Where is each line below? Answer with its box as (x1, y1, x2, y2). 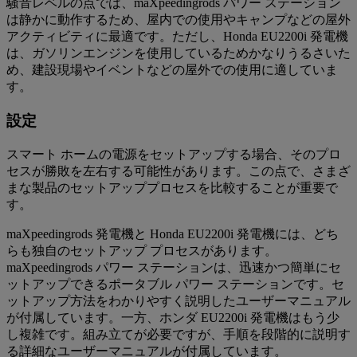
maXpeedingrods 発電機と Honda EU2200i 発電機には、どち (6, 226, 339, 241)
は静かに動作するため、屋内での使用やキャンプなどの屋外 (6, 13, 351, 27)
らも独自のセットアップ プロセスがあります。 (6, 243, 277, 257)
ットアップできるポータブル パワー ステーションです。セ (6, 277, 344, 291)
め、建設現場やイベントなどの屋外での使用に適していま (6, 63, 338, 77)
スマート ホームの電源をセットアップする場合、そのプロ (6, 147, 341, 161)
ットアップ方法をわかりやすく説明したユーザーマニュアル (6, 293, 351, 308)
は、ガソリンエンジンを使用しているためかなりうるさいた (6, 46, 351, 61)
